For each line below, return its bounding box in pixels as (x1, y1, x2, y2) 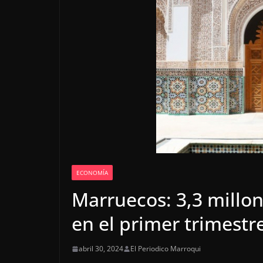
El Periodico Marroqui (130, 244, 201, 254)
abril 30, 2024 (79, 244, 123, 254)
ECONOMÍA (76, 168, 108, 177)
